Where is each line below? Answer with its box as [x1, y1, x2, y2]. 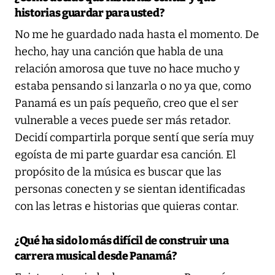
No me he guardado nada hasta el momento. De [15, 27, 259, 41]
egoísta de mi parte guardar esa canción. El [15, 147, 236, 161]
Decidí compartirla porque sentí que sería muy [15, 130, 254, 144]
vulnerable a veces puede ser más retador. [15, 113, 231, 127]
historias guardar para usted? [15, 6, 165, 20]
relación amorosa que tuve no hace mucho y [15, 61, 240, 76]
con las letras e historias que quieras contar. [15, 199, 239, 213]
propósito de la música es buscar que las [15, 165, 222, 179]
